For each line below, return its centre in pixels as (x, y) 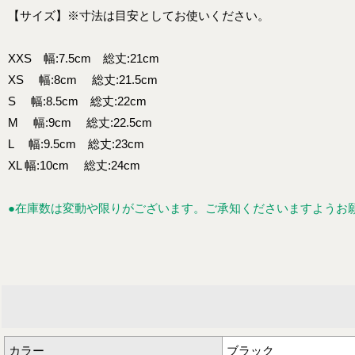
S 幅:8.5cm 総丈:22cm (77, 101)
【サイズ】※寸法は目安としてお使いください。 (139, 15)
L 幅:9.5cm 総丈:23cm (76, 144)
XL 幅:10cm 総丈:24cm (74, 165)
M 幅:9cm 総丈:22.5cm (80, 122)
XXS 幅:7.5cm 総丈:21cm (84, 58)
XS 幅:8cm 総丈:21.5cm (83, 80)
